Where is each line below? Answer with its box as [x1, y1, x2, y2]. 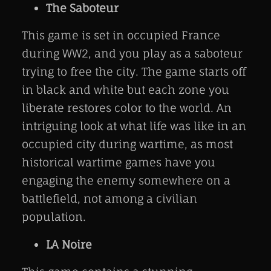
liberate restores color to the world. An [22, 101, 232, 115]
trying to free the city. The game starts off [22, 65, 246, 79]
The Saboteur [46, 1, 119, 15]
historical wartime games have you [22, 155, 215, 169]
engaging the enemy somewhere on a [22, 174, 230, 188]
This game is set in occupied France [22, 28, 220, 42]
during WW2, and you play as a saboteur [22, 47, 243, 60]
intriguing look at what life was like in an [22, 119, 246, 133]
